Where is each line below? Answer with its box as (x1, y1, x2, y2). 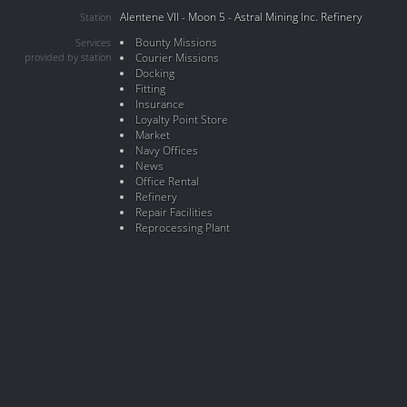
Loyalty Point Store (134, 112, 228, 127)
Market (134, 127, 170, 143)
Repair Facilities (134, 204, 213, 220)
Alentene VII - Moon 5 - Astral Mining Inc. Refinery (120, 9, 362, 25)
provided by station (25, 50, 111, 65)
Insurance (134, 96, 184, 112)
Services (75, 35, 111, 50)
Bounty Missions (134, 35, 217, 50)
